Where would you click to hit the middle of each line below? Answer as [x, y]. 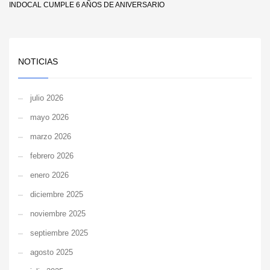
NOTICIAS [38, 61]
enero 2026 [49, 175]
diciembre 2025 [57, 194]
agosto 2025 [52, 252]
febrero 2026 [52, 156]
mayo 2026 [49, 117]
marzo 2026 [51, 137]
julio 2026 [47, 98]
